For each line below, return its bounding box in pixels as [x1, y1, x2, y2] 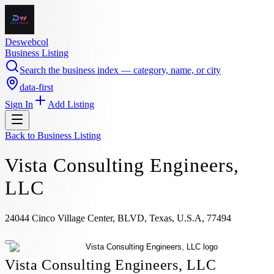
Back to [5, 130, 37, 141]
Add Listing [48, 99, 94, 109]
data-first [20, 82, 53, 92]
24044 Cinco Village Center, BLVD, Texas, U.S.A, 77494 [5, 212, 231, 223]
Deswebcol [5, 37, 48, 47]
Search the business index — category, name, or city [20, 65, 221, 75]
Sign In [5, 99, 33, 109]
